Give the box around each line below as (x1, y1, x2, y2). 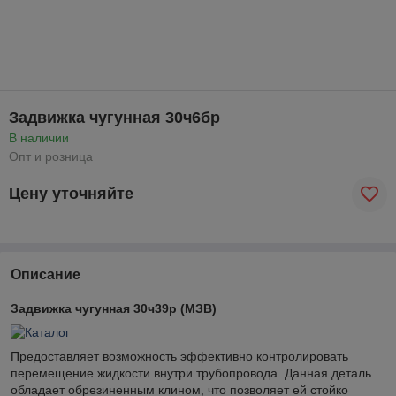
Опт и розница (9, 148, 93, 164)
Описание (11, 266, 80, 282)
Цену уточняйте (9, 185, 133, 203)
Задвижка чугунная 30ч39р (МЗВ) (11, 301, 217, 316)
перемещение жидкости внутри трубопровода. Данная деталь (11, 365, 371, 380)
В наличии (9, 130, 69, 145)
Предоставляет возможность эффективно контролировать (11, 348, 348, 363)
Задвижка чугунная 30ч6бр (9, 108, 220, 126)
